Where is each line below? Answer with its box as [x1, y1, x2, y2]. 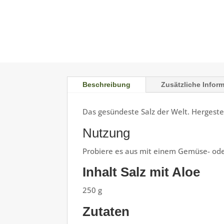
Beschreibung [82, 80, 131, 89]
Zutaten [82, 203, 130, 219]
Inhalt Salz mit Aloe [82, 164, 200, 180]
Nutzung [82, 125, 130, 140]
